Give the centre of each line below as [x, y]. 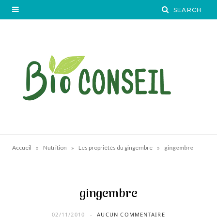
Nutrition [55, 147]
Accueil [22, 147]
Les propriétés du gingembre [116, 147]
